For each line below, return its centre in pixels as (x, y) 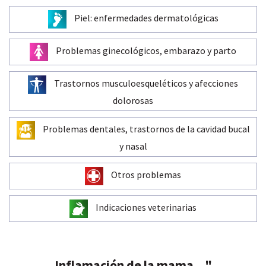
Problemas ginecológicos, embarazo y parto (145, 51)
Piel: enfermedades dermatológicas (145, 18)
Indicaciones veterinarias (145, 208)
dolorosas (133, 100)
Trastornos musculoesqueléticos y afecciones (145, 83)
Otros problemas (145, 175)
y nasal (133, 146)
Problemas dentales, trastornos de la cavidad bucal (145, 129)
